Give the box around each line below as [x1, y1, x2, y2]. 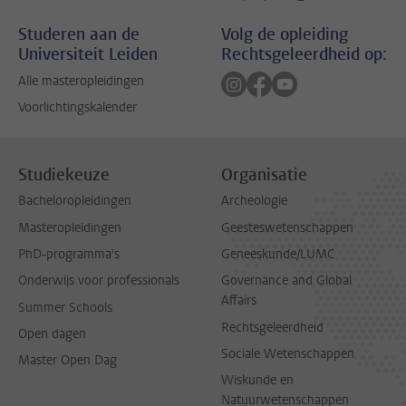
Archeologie [221, 192, 287, 210]
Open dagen [18, 324, 86, 343]
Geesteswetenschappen [221, 218, 353, 237]
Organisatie [221, 163, 307, 186]
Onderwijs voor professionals [18, 272, 179, 290]
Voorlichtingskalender [18, 98, 137, 116]
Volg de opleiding [221, 24, 348, 46]
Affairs [221, 292, 256, 310]
